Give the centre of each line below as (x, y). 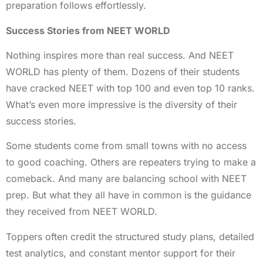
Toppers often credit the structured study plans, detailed (130, 236)
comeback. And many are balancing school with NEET (126, 179)
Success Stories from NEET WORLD (88, 30)
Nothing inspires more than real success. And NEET (120, 55)
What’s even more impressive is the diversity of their (122, 105)
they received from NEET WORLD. (82, 212)
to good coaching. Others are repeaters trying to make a (131, 162)
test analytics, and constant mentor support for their (121, 253)
